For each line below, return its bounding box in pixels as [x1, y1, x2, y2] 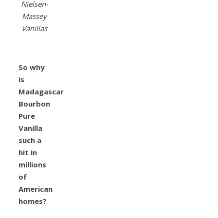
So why [18, 62, 45, 73]
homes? [18, 196, 47, 206]
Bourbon [18, 99, 50, 109]
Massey [22, 11, 47, 21]
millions [18, 160, 46, 170]
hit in [18, 147, 37, 158]
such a [18, 135, 41, 145]
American [18, 184, 53, 194]
